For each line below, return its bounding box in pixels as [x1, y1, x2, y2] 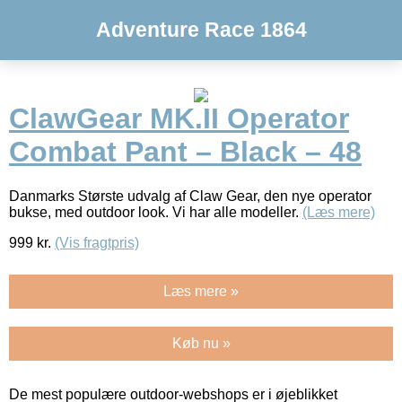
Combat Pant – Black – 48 [9, 135, 362, 169]
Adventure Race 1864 [95, 18, 307, 41]
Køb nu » [171, 335, 231, 351]
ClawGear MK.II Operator [9, 102, 349, 135]
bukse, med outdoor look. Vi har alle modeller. [9, 204, 302, 220]
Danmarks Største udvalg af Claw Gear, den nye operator [9, 188, 371, 204]
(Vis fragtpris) [55, 234, 139, 250]
